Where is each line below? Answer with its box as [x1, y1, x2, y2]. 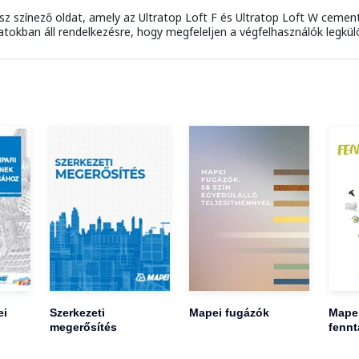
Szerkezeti [50, 305, 106, 319]
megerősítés [50, 320, 118, 333]
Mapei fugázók [188, 305, 269, 319]
